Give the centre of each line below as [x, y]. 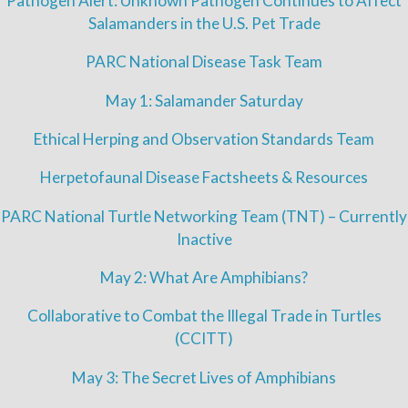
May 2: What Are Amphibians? [204, 278]
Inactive [204, 239]
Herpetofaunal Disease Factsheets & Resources [204, 178]
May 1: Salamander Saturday [204, 100]
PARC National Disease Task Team [204, 62]
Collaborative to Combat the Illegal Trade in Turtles [204, 316]
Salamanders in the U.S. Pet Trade [204, 24]
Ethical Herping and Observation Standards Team [204, 139]
